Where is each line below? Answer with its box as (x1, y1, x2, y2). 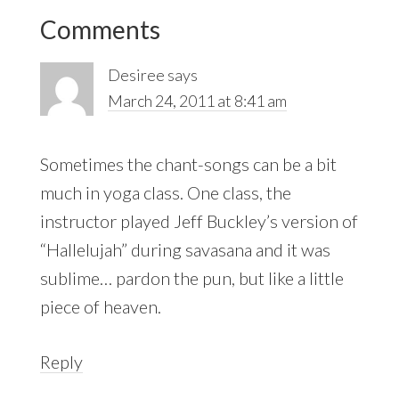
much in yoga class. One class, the (39, 181, 291, 203)
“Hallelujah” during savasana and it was (39, 238, 330, 260)
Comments (39, 13, 160, 45)
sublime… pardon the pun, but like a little (39, 266, 344, 289)
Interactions (38, 28, 181, 61)
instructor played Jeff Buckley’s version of (39, 209, 358, 232)
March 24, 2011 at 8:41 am (107, 90, 287, 110)
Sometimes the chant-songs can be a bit (39, 152, 337, 175)
